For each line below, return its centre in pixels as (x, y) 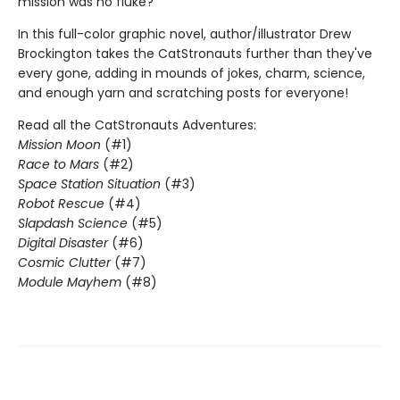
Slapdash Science (75, 223)
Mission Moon (59, 145)
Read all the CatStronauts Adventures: (137, 125)
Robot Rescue (61, 204)
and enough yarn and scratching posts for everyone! (183, 93)
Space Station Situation (91, 184)
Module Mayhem (70, 282)
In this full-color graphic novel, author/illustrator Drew (184, 34)
